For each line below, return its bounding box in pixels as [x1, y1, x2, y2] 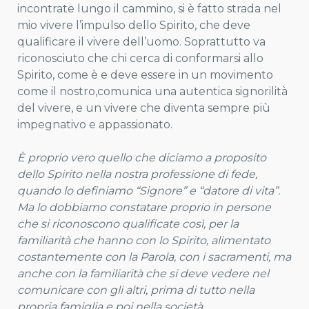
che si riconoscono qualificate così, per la [17, 217, 239, 230]
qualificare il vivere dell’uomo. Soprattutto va [17, 35, 266, 48]
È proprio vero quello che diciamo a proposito [17, 151, 266, 164]
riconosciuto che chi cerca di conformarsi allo [17, 52, 263, 65]
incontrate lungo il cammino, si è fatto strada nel [17, 2, 281, 15]
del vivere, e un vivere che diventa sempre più [17, 101, 270, 114]
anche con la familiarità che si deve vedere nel [17, 267, 269, 280]
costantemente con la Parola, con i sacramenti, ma [17, 250, 291, 263]
